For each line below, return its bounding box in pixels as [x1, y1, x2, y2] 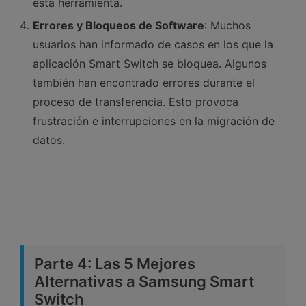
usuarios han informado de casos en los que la [33, 37, 273, 51]
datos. [33, 133, 65, 147]
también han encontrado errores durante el [33, 75, 255, 89]
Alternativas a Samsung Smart [34, 272, 254, 290]
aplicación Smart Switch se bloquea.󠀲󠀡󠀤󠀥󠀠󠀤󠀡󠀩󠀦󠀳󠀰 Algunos [33, 56, 266, 70]
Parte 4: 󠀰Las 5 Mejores [34, 254, 195, 273]
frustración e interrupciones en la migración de [33, 113, 275, 128]
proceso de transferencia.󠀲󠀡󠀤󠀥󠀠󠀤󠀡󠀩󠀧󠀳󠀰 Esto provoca [33, 94, 238, 109]
